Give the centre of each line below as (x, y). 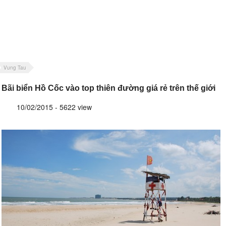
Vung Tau (15, 68)
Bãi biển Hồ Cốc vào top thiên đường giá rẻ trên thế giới (108, 88)
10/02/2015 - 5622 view (54, 107)
